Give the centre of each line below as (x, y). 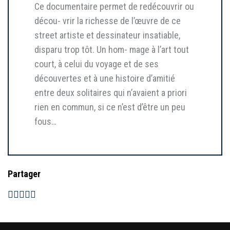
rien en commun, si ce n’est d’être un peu (110, 107)
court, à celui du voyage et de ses (97, 64)
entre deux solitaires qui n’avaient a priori (111, 93)
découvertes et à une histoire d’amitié (105, 79)
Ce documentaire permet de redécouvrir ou (114, 7)
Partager (24, 174)
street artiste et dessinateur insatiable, (107, 35)
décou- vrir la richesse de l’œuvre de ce (108, 21)
